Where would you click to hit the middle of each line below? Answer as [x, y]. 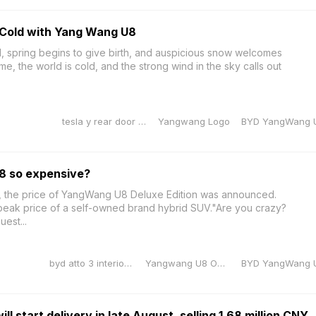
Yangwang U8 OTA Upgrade [221, 263]
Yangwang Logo [194, 121]
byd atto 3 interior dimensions [128, 263]
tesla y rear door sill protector [142, 121]
